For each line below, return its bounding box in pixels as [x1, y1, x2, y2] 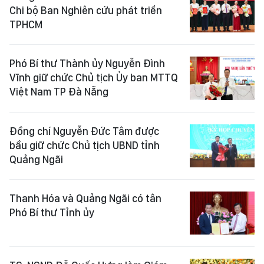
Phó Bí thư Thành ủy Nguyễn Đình [9, 57, 165, 70]
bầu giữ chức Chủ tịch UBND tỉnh [9, 138, 160, 151]
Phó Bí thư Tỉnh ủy [9, 206, 94, 219]
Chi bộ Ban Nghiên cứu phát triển [9, 4, 162, 17]
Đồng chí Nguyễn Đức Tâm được [9, 124, 159, 137]
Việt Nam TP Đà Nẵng [9, 85, 108, 98]
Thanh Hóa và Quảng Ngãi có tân [9, 192, 161, 205]
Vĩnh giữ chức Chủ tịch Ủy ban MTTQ [9, 71, 178, 84]
